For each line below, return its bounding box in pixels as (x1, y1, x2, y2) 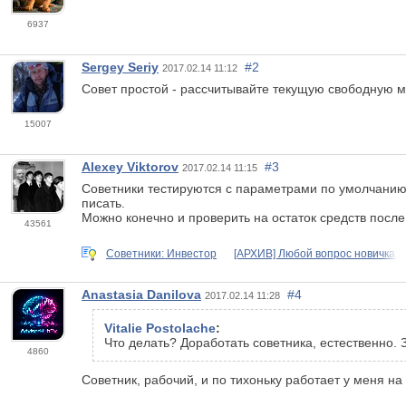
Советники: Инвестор (106, 246, 217, 260)
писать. (82, 195, 125, 210)
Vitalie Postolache (104, 321, 216, 336)
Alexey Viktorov (82, 159, 179, 174)
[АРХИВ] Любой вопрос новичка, (234, 246, 398, 260)
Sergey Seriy (82, 59, 159, 74)
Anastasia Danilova (82, 287, 201, 303)
